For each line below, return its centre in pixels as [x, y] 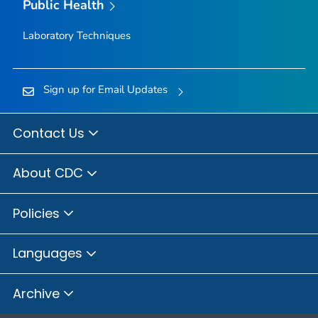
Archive [38, 293]
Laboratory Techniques [76, 36]
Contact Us [50, 133]
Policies [38, 213]
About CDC [50, 173]
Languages [49, 253]
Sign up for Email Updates [105, 90]
